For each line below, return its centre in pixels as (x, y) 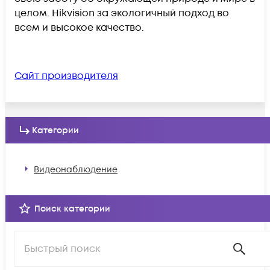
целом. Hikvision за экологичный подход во (122, 13)
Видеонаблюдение (76, 169)
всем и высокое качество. (80, 28)
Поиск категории (72, 209)
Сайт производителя (66, 76)
